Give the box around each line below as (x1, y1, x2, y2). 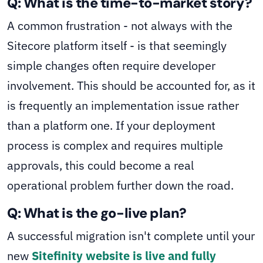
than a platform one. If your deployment (7, 117, 215, 134)
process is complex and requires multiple (7, 137, 223, 154)
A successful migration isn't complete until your (7, 228, 255, 244)
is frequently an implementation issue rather (7, 97, 239, 114)
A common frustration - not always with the (7, 18, 232, 34)
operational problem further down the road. (7, 177, 234, 194)
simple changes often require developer (7, 58, 215, 74)
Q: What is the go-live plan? (7, 204, 187, 222)
